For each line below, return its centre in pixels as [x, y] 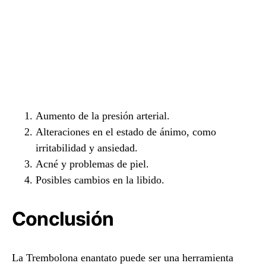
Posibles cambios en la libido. [100, 180]
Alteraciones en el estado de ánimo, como [126, 132]
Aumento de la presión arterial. [103, 116]
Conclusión [63, 219]
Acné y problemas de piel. [92, 164]
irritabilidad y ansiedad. [87, 148]
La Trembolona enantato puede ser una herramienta [123, 258]
